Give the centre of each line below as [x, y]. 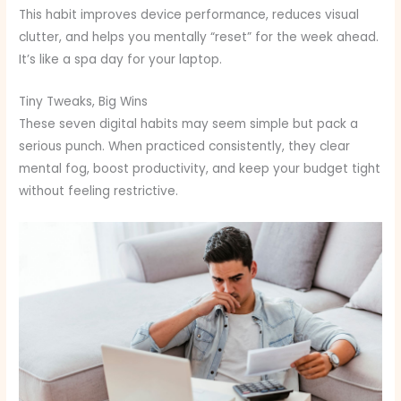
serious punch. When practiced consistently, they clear [185, 147]
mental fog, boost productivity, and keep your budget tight [200, 169]
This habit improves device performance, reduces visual [189, 15]
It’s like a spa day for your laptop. [121, 60]
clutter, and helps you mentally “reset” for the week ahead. [199, 38]
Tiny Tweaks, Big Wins [84, 102]
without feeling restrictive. [99, 192]
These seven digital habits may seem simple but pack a [189, 124]
